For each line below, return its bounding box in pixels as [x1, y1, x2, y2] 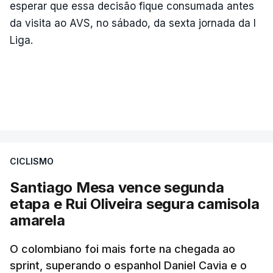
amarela [10, 211, 65, 229]
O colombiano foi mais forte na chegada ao [10, 243, 235, 255]
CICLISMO [10, 156, 54, 166]
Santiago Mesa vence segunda [10, 179, 224, 196]
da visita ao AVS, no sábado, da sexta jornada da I [10, 17, 256, 29]
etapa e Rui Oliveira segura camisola [10, 195, 260, 213]
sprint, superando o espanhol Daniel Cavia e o [10, 259, 247, 272]
